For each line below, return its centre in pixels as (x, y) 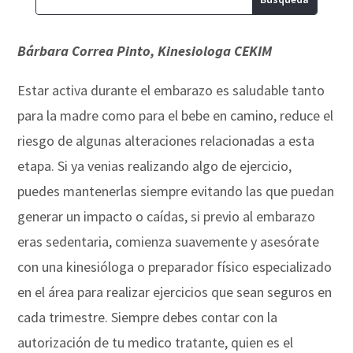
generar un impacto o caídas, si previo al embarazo (167, 216)
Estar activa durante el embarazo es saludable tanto (171, 90)
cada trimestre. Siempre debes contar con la (148, 317)
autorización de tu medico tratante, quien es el (156, 342)
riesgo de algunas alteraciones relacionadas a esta (166, 140)
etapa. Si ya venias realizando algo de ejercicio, (155, 165)
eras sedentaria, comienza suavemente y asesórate (169, 241)
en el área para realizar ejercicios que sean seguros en (175, 292)
